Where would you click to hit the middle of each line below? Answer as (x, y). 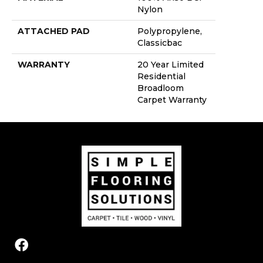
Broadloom (161, 88)
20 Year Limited (171, 65)
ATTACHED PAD (54, 31)
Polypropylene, (170, 31)
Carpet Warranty (172, 100)
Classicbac (160, 43)
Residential (161, 77)
